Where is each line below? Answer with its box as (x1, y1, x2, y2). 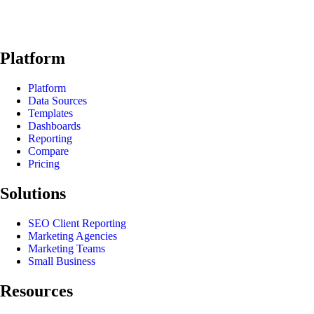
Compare (28, 144, 69, 157)
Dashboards (28, 119, 81, 132)
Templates (28, 107, 73, 119)
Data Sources (28, 94, 87, 107)
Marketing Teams (28, 242, 105, 254)
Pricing (28, 157, 60, 170)
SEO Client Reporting (28, 217, 126, 229)
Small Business (28, 254, 95, 267)
